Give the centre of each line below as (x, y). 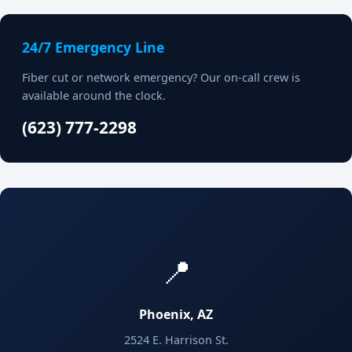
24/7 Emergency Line (93, 47)
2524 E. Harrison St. (176, 340)
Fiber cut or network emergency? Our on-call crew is (161, 77)
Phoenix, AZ (176, 315)
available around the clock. (94, 95)
